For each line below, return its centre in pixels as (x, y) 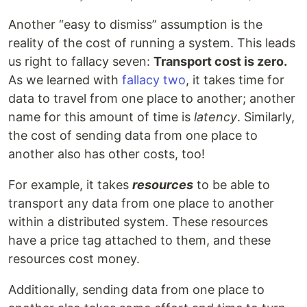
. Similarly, (266, 117)
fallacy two (154, 80)
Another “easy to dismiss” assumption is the (135, 25)
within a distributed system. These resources (138, 222)
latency (216, 117)
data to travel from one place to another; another (152, 99)
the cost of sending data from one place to (133, 136)
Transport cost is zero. (220, 62)
